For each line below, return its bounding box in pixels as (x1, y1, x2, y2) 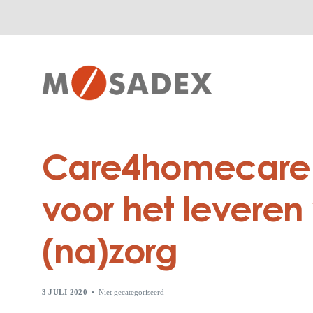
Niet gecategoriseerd (98, 287, 164, 296)
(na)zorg (41, 236, 177, 270)
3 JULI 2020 (41, 287, 88, 296)
